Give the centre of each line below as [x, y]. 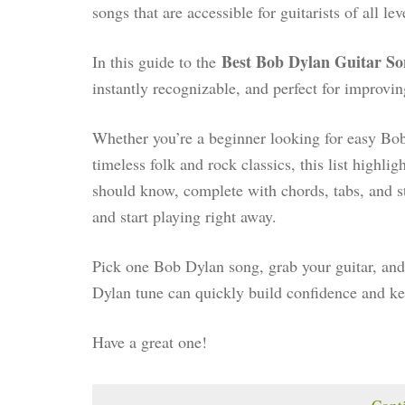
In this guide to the [157, 61]
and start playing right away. [184, 216]
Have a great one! [150, 341]
